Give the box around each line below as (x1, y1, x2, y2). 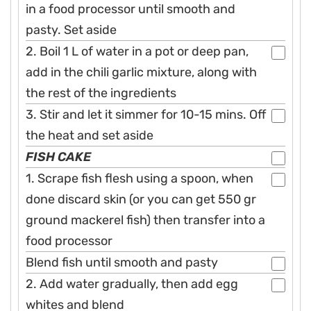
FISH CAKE (26, 149, 91, 165)
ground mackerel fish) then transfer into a (26, 212, 265, 228)
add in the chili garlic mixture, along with (26, 65, 257, 81)
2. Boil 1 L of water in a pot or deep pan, (26, 44, 249, 60)
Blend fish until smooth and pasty (26, 255, 218, 271)
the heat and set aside (26, 128, 153, 144)
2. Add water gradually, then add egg (26, 276, 238, 292)
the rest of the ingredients (26, 85, 176, 101)
